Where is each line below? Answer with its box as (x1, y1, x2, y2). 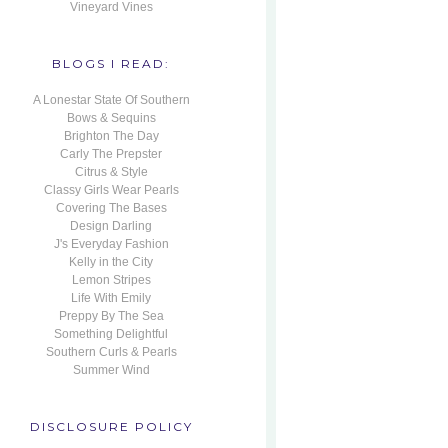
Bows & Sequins (66, 111, 156, 125)
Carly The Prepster (60, 147, 162, 161)
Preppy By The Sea (58, 309, 164, 323)
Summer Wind (72, 363, 150, 377)
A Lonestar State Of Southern (32, 93, 190, 107)
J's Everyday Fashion (53, 237, 169, 251)
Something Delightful (54, 327, 168, 341)
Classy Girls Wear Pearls (43, 183, 179, 197)
